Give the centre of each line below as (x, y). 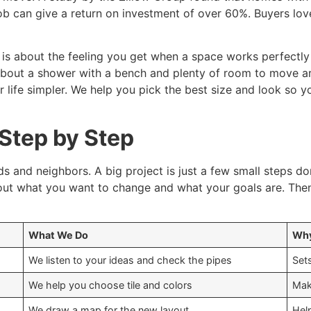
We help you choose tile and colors (111, 285)
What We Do (59, 235)
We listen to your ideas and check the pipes (131, 260)
